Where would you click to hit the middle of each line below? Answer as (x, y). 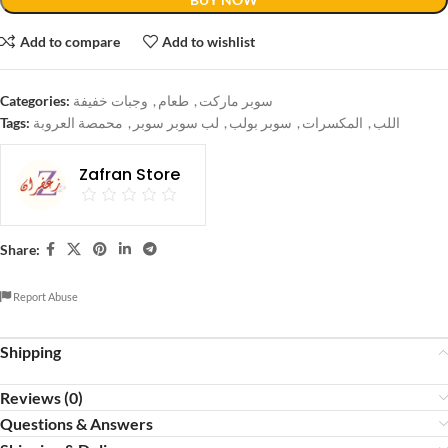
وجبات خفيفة (110, 100)
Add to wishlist (209, 41)
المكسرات (332, 122)
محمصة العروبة (78, 122)
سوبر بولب (260, 122)
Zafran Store (129, 174)
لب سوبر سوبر (176, 122)
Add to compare (69, 41)
